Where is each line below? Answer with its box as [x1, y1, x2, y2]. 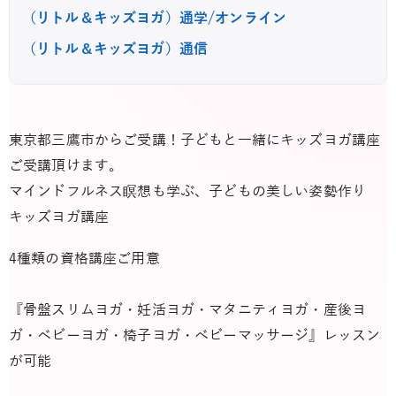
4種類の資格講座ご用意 [9, 251, 160, 268]
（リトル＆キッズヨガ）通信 [22, 41, 209, 57]
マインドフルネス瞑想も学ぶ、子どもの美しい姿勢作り [9, 183, 367, 200]
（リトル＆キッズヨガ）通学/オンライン [22, 10, 287, 27]
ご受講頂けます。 [9, 157, 124, 174]
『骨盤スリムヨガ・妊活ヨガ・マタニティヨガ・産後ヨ [9, 302, 367, 319]
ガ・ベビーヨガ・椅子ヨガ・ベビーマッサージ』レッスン [9, 328, 381, 345]
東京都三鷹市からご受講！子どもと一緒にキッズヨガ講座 [9, 132, 381, 148]
